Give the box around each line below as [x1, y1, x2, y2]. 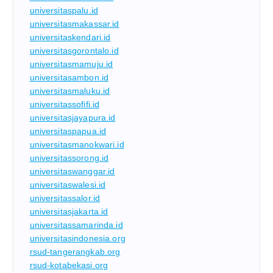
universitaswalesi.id [29, 179, 106, 190]
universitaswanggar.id [29, 166, 115, 176]
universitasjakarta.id [29, 206, 108, 216]
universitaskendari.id [29, 32, 111, 42]
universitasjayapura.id [29, 112, 116, 122]
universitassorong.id [29, 152, 109, 163]
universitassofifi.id [29, 99, 100, 109]
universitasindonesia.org [29, 233, 126, 243]
